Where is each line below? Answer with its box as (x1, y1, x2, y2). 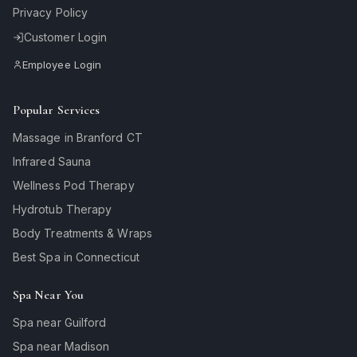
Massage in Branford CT (13, 130, 143, 144)
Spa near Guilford (13, 315, 107, 329)
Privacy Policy (13, 5, 88, 19)
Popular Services (13, 101, 100, 118)
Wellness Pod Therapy (13, 178, 135, 192)
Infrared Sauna (13, 154, 92, 168)
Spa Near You (13, 286, 84, 303)
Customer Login (24, 29, 108, 44)
